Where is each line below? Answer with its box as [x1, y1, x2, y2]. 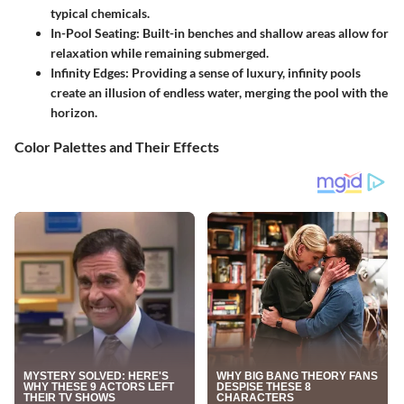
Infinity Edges [50, 65, 125, 81]
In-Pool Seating [50, 25, 136, 41]
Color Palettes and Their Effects [14, 138, 219, 156]
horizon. [50, 105, 97, 121]
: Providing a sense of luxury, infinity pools [125, 65, 361, 81]
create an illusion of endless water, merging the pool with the [50, 85, 388, 101]
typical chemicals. [50, 5, 150, 22]
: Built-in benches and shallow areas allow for [136, 25, 389, 41]
